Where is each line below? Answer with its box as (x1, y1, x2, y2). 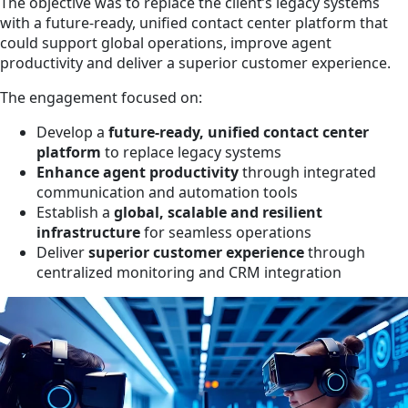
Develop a (36, 121, 108, 142)
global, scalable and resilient (114, 201, 322, 222)
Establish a (36, 201, 114, 222)
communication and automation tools (36, 181, 298, 202)
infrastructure (36, 221, 140, 242)
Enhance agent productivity (36, 161, 239, 182)
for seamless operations (140, 221, 311, 242)
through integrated (239, 161, 376, 182)
